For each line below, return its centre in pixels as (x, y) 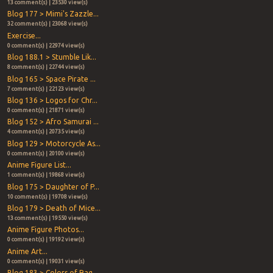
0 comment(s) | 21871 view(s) (46, 111)
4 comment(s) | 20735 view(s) (46, 132)
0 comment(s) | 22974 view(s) (46, 45)
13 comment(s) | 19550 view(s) (47, 218)
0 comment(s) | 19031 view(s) (46, 261)
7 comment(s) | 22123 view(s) (46, 89)
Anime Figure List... (39, 165)
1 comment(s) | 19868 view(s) (46, 175)
